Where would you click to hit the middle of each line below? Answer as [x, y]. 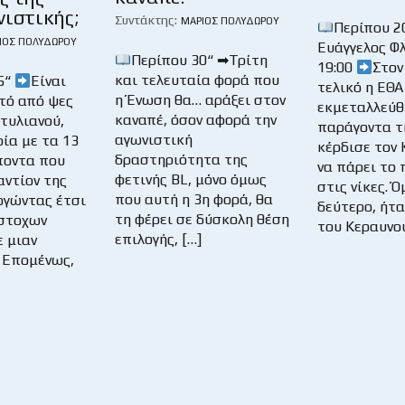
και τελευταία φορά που [197, 80]
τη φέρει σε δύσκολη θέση [202, 220]
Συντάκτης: [146, 20]
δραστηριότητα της [181, 160]
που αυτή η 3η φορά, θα [194, 200]
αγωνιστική [154, 140]
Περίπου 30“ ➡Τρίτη [200, 61]
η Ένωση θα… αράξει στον [200, 100]
